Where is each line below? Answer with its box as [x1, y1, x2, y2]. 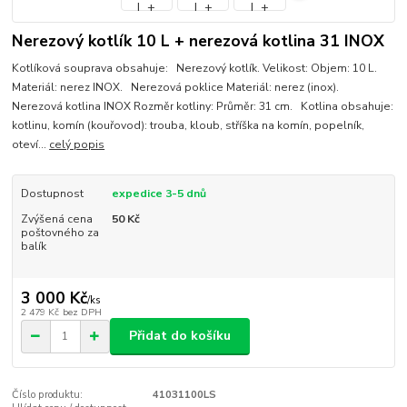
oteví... [12, 137, 50, 153]
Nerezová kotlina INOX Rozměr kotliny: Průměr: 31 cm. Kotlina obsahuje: [12, 99, 394, 114]
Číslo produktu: [12, 387, 84, 402]
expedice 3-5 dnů [111, 186, 206, 202]
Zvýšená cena [20, 212, 93, 227]
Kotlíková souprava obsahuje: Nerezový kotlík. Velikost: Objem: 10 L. [12, 61, 378, 76]
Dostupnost [20, 186, 84, 202]
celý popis [49, 137, 105, 153]
